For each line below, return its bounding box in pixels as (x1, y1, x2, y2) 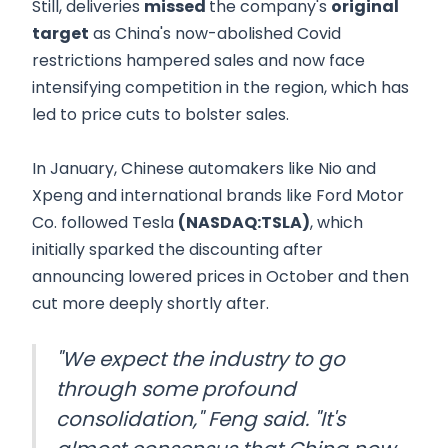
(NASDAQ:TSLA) (178, 210, 310, 234)
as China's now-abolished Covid (89, 21, 341, 45)
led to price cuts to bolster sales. (32, 102, 289, 126)
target (32, 21, 89, 45)
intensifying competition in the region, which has (32, 75, 409, 99)
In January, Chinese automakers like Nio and (32, 156, 376, 180)
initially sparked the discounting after (32, 237, 323, 261)
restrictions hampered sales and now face (32, 48, 365, 72)
